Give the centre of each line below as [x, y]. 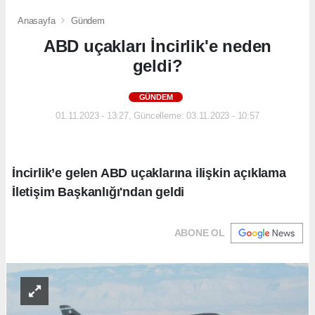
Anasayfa [38, 21]
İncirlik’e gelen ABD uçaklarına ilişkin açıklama [149, 173]
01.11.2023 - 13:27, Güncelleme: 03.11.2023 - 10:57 [157, 116]
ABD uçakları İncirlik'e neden [157, 46]
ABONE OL [199, 233]
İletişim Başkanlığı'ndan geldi [98, 192]
